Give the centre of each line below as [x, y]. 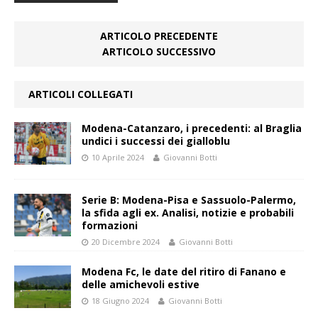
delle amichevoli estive [141, 285]
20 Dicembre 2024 [126, 242]
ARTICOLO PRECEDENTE [159, 36]
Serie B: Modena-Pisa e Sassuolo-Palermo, [189, 200]
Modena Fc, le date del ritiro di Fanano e [184, 272]
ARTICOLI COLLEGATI [81, 94]
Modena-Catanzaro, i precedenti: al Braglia [192, 128]
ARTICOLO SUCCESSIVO [159, 52]
